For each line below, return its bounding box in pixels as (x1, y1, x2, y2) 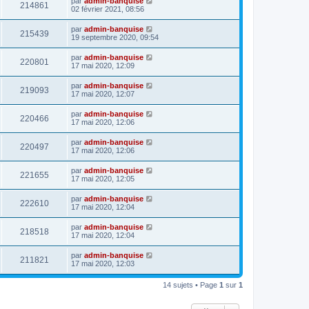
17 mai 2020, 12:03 (71, 259, 134, 268)
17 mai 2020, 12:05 (71, 174, 134, 183)
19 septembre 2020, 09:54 (71, 32, 159, 41)
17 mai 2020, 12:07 (71, 89, 134, 98)
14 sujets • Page (163, 280, 219, 289)
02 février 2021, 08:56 (71, 4, 144, 13)
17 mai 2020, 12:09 (71, 61, 134, 70)
